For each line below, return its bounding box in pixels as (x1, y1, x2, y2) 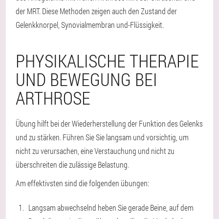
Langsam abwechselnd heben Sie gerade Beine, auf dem (28, 202, 194, 213)
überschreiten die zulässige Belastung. (16, 159, 129, 170)
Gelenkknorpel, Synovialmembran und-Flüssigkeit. (16, 20, 164, 30)
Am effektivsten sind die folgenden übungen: (16, 178, 149, 188)
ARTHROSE (16, 86, 90, 109)
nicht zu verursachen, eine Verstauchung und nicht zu (16, 146, 175, 156)
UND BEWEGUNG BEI (16, 67, 157, 91)
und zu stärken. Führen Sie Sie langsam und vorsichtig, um (16, 132, 189, 142)
